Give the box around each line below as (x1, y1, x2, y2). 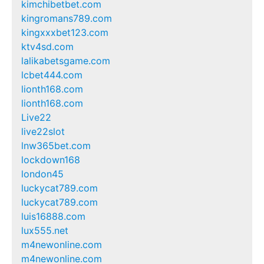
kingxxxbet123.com (21, 26, 108, 38)
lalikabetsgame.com (21, 54, 110, 67)
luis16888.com (21, 210, 85, 222)
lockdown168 (21, 153, 80, 166)
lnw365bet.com (21, 139, 91, 151)
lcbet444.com (21, 68, 82, 81)
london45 (21, 167, 64, 180)
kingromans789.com (21, 12, 112, 24)
